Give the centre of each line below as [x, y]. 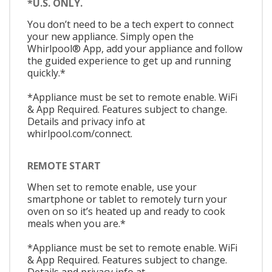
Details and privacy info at [86, 121]
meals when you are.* [76, 224]
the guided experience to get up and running [129, 60]
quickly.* [46, 73]
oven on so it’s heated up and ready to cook [126, 212]
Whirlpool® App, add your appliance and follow [135, 48]
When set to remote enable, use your [112, 187]
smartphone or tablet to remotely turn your [127, 199]
